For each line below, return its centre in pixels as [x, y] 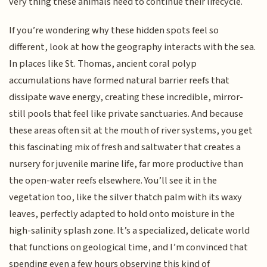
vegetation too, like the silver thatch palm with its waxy [126, 198]
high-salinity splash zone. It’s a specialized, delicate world [130, 231]
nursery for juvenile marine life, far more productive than [126, 164]
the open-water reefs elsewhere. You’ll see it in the [113, 181]
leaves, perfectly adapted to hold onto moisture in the [122, 214]
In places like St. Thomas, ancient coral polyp [103, 64]
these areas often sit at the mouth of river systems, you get [131, 131]
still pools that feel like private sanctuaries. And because [126, 114]
